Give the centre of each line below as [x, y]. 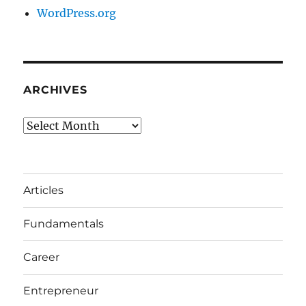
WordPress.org [77, 13]
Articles [44, 191]
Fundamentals [64, 224]
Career [42, 258]
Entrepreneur [61, 291]
